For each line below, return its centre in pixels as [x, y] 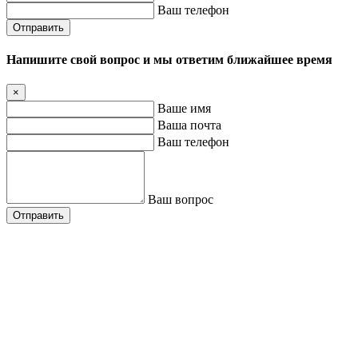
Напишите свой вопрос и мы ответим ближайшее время [169, 59]
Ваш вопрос [181, 200]
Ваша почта [189, 125]
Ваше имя [184, 109]
